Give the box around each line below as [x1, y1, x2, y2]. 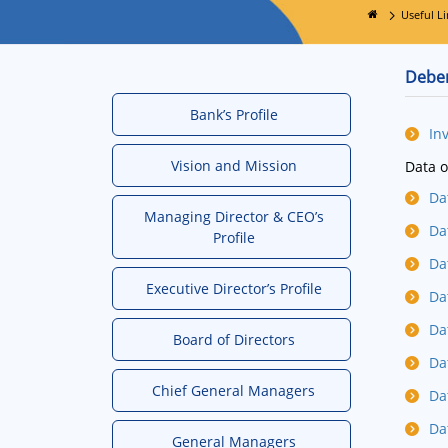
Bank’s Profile [189, 105, 278, 125]
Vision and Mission [170, 156, 297, 176]
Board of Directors [172, 330, 295, 350]
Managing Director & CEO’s [143, 207, 324, 227]
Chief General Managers [152, 381, 315, 401]
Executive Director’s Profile [145, 279, 322, 299]
